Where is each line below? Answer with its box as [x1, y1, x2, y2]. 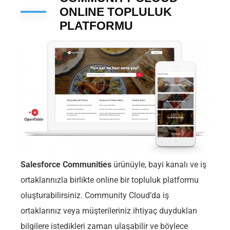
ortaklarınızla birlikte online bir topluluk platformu [21, 175, 199, 185]
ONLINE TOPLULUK [60, 5, 172, 18]
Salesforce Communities [21, 160, 111, 170]
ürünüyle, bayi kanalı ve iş [111, 160, 206, 170]
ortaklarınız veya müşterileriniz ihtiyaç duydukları [21, 206, 197, 216]
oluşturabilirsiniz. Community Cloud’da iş [21, 190, 169, 201]
